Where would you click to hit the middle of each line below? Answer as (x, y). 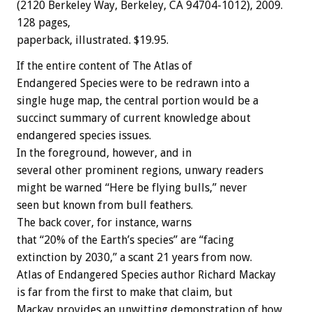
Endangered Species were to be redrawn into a (133, 84)
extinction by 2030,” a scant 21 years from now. (134, 258)
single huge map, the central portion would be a (138, 101)
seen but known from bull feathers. (105, 205)
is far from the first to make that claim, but (125, 292)
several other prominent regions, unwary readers (140, 171)
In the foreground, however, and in (104, 153)
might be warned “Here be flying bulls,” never (132, 188)
